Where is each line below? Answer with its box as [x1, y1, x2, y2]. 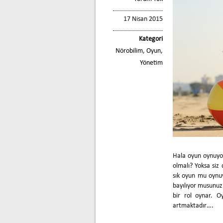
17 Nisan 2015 [123, 15, 163, 23]
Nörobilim [115, 47, 143, 55]
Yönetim [140, 59, 163, 67]
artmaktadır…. [173, 202, 214, 210]
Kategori [139, 35, 163, 43]
